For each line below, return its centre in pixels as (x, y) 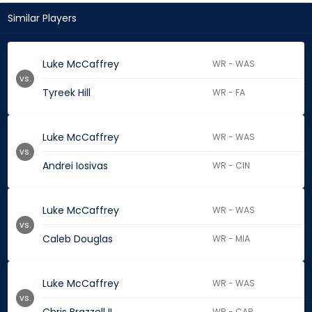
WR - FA (229, 93)
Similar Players (42, 18)
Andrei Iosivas (75, 166)
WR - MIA (232, 239)
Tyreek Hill (67, 93)
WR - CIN (232, 166)
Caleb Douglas (78, 239)
